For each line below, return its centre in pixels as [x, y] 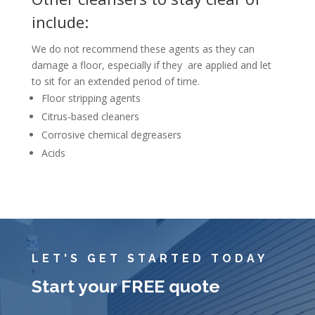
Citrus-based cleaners [90, 116]
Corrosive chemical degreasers [111, 134]
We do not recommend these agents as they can [143, 49]
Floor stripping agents [91, 98]
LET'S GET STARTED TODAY [149, 259]
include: [62, 21]
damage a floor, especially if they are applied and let [151, 65]
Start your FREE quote [126, 287]
